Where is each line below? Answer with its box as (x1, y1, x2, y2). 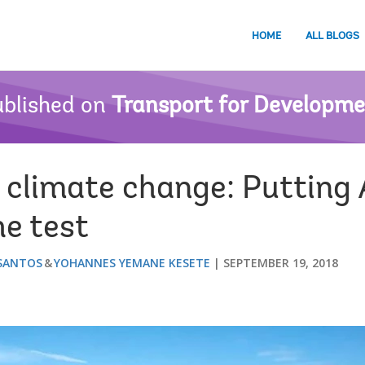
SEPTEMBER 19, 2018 (223, 255, 338, 270)
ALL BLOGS (306, 30, 359, 42)
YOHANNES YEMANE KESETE (54, 255, 210, 270)
